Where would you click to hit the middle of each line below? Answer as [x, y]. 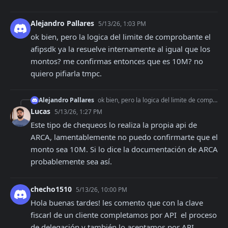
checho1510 [52, 189]
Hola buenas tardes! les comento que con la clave [117, 203]
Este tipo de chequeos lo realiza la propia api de [114, 125]
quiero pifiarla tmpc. [66, 73]
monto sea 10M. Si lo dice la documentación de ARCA [124, 149]
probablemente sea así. [71, 161]
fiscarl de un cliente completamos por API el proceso [124, 215]
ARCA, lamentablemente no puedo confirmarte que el [124, 137]
